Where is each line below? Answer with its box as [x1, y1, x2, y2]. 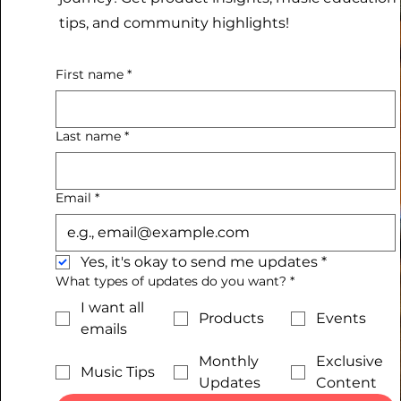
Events [316, 310, 367, 327]
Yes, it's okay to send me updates [80, 253, 318, 270]
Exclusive [316, 353, 384, 370]
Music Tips [80, 363, 155, 380]
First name [55, 66, 124, 82]
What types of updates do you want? [93, 273, 286, 289]
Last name [55, 128, 121, 144]
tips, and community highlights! [58, 14, 289, 31]
